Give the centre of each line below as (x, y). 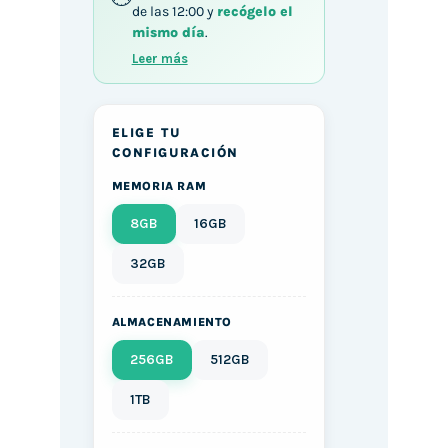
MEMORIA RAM (159, 186)
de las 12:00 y (174, 12)
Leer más (159, 59)
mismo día (168, 33)
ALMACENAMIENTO (172, 322)
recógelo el (254, 12)
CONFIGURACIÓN (175, 153)
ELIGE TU (146, 133)
